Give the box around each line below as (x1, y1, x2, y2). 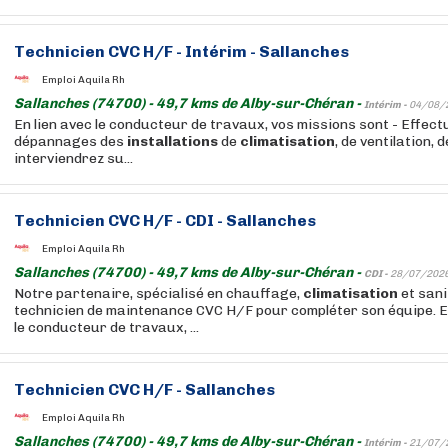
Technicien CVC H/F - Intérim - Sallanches (14, 42, 349, 61)
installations (127, 133, 218, 150)
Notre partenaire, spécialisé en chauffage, (14, 285, 303, 302)
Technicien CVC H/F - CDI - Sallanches (14, 211, 316, 230)
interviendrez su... (14, 150, 133, 167)
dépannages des (14, 133, 127, 150)
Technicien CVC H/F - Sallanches (14, 380, 275, 399)
